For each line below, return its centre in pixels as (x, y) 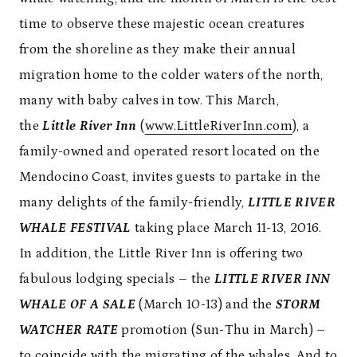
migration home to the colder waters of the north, (171, 75)
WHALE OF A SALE (79, 304)
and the (249, 304)
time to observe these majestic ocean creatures (162, 24)
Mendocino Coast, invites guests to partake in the (170, 177)
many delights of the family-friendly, (133, 202)
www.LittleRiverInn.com (218, 126)
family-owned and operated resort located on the (169, 151)
